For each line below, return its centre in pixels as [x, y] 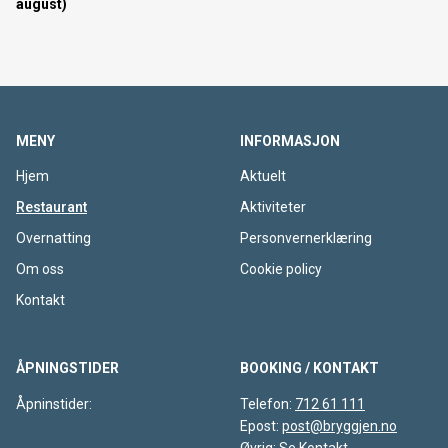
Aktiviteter [273, 207]
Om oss [40, 269]
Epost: [261, 426]
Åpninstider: [54, 404]
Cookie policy [281, 269]
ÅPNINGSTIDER [67, 368]
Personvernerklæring [306, 238]
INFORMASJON [290, 141]
